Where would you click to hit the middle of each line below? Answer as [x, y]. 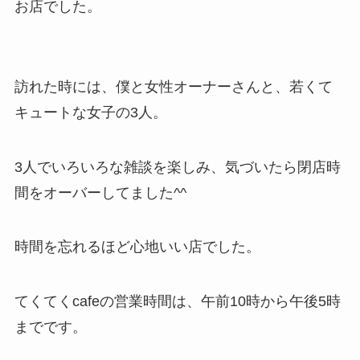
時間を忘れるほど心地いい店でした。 [137, 247]
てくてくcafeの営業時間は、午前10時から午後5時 [177, 302]
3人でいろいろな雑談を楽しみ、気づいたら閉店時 [177, 167]
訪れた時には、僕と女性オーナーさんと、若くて [173, 86]
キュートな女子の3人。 [90, 112]
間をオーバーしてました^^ [100, 192]
